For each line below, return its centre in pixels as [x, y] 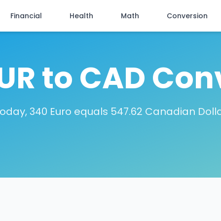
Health [81, 16]
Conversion [187, 16]
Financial [26, 16]
